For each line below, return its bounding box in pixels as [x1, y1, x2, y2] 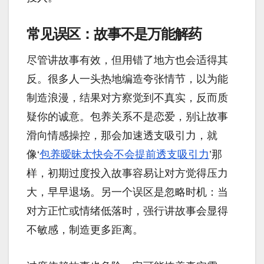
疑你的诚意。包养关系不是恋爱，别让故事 [27, 110, 228, 123]
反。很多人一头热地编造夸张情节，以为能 [27, 72, 228, 85]
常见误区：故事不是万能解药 [27, 25, 202, 43]
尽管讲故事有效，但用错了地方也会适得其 [27, 54, 228, 66]
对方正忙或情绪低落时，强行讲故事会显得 [27, 204, 228, 217]
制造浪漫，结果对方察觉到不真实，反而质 [27, 91, 228, 104]
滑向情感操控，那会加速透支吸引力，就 [27, 129, 217, 141]
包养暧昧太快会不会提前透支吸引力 [39, 148, 209, 160]
